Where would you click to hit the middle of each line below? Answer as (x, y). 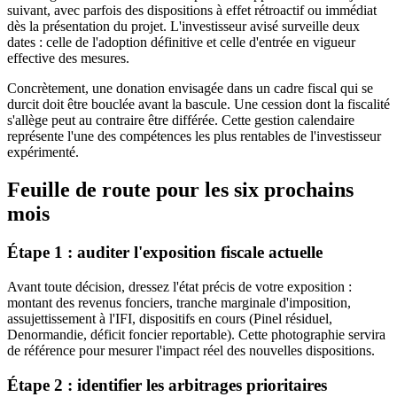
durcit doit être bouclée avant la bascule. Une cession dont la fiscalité (198, 104)
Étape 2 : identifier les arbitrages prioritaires (167, 385)
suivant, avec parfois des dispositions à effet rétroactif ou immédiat (192, 10)
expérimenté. (43, 152)
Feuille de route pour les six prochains (180, 189)
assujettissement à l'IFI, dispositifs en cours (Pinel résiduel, (170, 319)
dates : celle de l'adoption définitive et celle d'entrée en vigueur (181, 42)
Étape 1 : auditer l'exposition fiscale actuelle (165, 253)
